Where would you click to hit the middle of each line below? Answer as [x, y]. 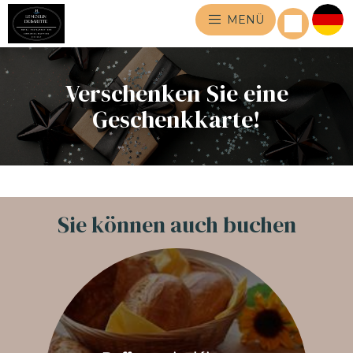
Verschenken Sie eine [176, 93]
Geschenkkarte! [176, 119]
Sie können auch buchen [176, 225]
